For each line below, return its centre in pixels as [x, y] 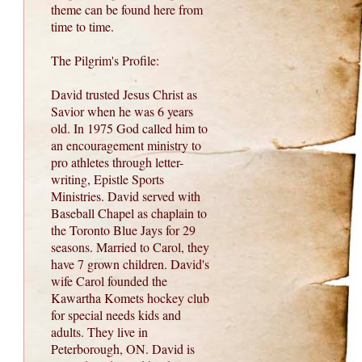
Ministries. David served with [126, 196]
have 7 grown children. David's [130, 264]
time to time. [82, 27]
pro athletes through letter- [117, 162]
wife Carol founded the [109, 281]
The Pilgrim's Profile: [105, 61]
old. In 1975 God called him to [129, 128]
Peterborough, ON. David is [123, 349]
